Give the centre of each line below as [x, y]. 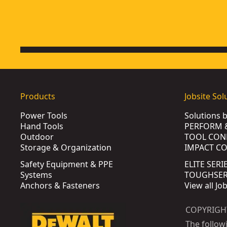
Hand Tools [42, 126]
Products [38, 96]
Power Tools [44, 116]
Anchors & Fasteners [60, 185]
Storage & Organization [66, 147]
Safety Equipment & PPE [67, 164]
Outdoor [37, 137]
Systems [36, 175]
